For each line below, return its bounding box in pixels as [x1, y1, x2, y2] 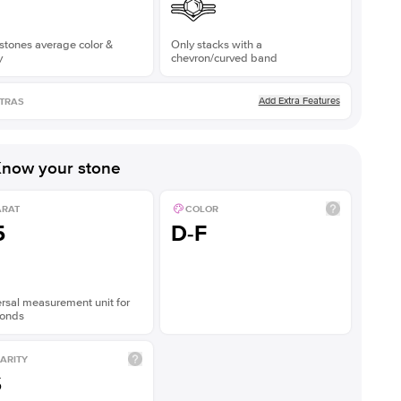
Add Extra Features [258, 95, 340, 107]
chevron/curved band [170, 51, 277, 65]
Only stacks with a [170, 38, 262, 52]
